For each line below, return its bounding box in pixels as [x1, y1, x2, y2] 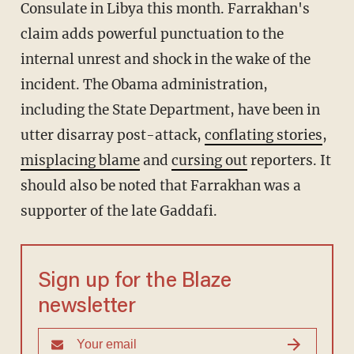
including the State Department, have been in [20, 101, 320, 119]
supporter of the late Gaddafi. [20, 202, 217, 220]
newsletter [37, 296, 136, 318]
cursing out [171, 152, 247, 170]
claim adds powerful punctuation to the [20, 25, 284, 43]
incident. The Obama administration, [20, 76, 268, 94]
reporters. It [247, 152, 331, 170]
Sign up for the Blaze [37, 271, 232, 293]
